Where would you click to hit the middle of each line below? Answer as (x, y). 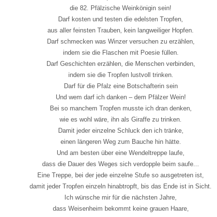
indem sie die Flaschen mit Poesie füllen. (121, 52)
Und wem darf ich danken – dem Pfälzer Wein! (121, 97)
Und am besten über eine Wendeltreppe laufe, (121, 153)
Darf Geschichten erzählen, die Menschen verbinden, (121, 63)
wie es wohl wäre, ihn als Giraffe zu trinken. (121, 119)
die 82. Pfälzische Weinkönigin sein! (121, 8)
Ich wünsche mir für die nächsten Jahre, (121, 197)
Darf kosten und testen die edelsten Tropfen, (121, 19)
